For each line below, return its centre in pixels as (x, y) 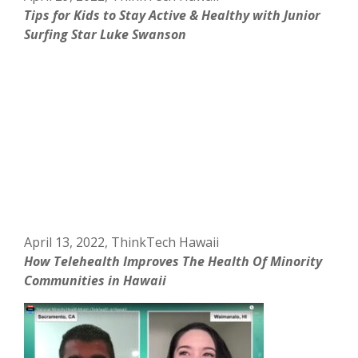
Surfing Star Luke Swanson (105, 34)
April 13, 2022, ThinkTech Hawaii (122, 242)
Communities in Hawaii (95, 280)
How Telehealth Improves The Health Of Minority (173, 261)
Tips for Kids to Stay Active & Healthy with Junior (173, 15)
